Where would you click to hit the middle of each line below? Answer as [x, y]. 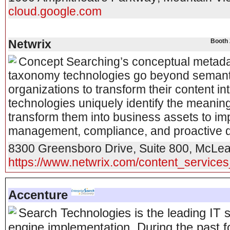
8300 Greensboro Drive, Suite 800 [99, 148]
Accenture [38, 195]
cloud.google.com [55, 11]
